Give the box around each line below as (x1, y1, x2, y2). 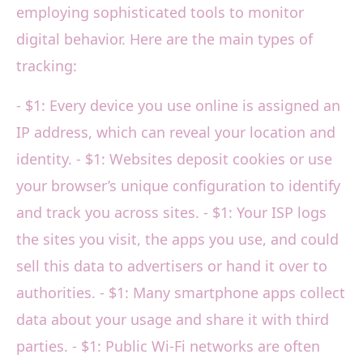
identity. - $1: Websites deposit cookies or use (16, 149, 332, 169)
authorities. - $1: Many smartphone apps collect (16, 283, 345, 303)
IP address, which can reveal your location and (16, 122, 335, 143)
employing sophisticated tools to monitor (16, 2, 304, 23)
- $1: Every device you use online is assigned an (16, 96, 340, 116)
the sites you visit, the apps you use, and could (16, 229, 339, 250)
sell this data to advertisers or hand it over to (16, 256, 327, 276)
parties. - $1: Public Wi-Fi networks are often (16, 336, 320, 357)
